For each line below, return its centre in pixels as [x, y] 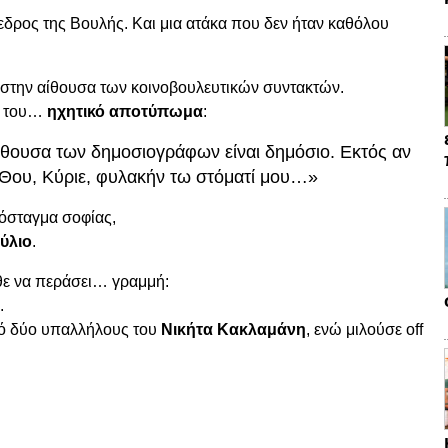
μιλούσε [376, 329]
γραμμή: [140, 281]
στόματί [228, 176]
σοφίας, [89, 217]
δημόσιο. [302, 151]
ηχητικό [78, 111]
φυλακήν [133, 176]
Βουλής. [101, 23]
